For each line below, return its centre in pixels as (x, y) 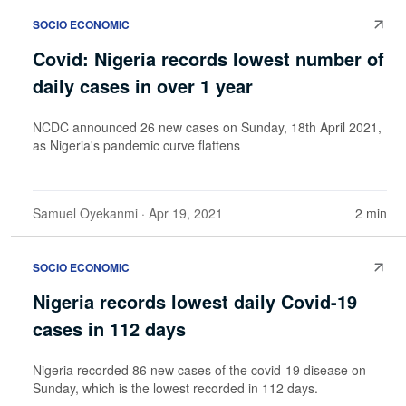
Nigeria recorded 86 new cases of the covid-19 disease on (199, 369)
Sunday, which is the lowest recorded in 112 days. (175, 387)
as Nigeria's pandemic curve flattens (136, 145)
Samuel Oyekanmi (85, 213)
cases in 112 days (109, 328)
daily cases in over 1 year (143, 86)
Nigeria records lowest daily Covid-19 (195, 301)
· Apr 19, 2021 (180, 213)
